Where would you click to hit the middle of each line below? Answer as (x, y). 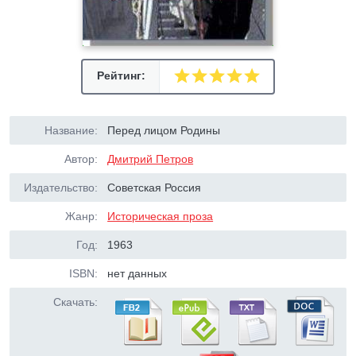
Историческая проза (161, 216)
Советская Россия (155, 188)
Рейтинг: (121, 75)
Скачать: (75, 302)
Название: (71, 130)
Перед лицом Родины (164, 130)
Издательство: (61, 188)
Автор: (81, 159)
